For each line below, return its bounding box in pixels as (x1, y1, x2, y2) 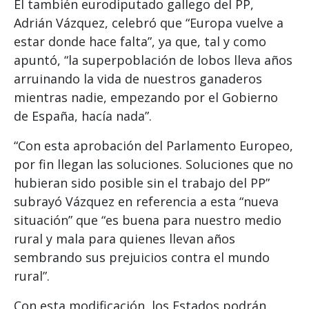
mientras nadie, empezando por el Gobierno (14, 88, 278, 106)
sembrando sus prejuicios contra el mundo (14, 248, 270, 266)
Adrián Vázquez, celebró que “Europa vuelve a (14, 14, 283, 31)
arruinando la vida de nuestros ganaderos (14, 70, 262, 87)
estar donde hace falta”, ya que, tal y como (14, 32, 266, 50)
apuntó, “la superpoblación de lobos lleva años (14, 51, 292, 68)
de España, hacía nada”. (14, 107, 152, 124)
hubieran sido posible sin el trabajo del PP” (14, 174, 270, 191)
